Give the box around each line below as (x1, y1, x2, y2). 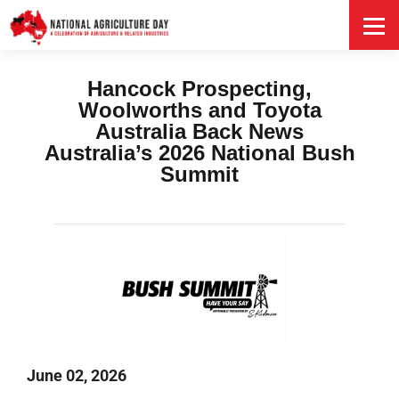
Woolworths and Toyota (77, 98, 322, 122)
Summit (160, 162, 239, 186)
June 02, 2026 (27, 365, 126, 385)
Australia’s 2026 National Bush (44, 141, 355, 165)
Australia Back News (95, 119, 304, 143)
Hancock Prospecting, (87, 77, 312, 101)
